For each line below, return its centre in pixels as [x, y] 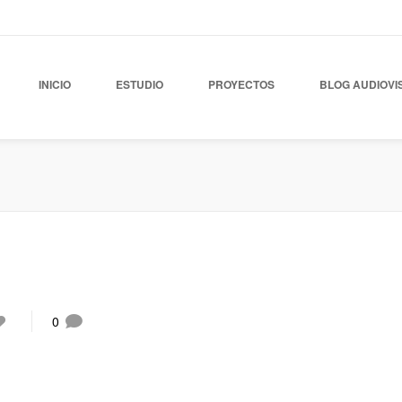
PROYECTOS [241, 84]
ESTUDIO [140, 84]
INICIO [55, 84]
